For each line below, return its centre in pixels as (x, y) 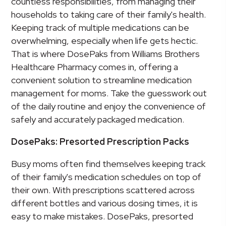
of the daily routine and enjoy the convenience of (109, 106)
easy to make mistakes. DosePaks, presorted (102, 216)
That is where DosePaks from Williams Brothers (106, 54)
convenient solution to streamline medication (102, 80)
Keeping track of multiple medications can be (100, 28)
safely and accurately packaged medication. (98, 120)
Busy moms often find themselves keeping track (108, 164)
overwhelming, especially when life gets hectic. (105, 41)
